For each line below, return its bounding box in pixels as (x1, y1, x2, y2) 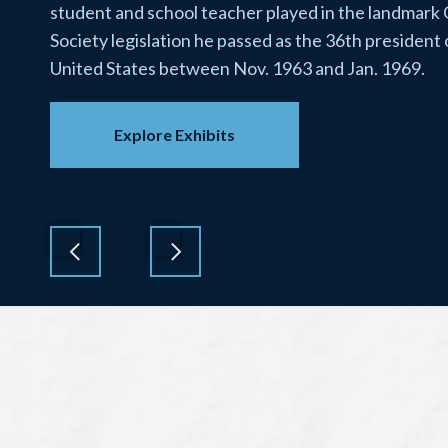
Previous (64, 271, 176, 306)
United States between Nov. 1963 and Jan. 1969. (50, 57, 425, 79)
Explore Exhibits (114, 125, 235, 144)
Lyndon (99, 356, 279, 412)
